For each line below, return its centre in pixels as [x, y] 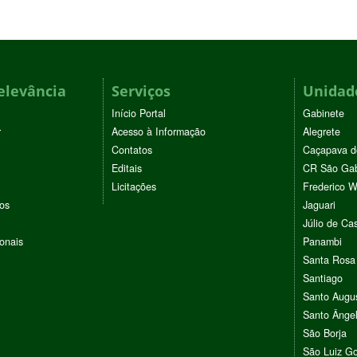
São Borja [325, 333]
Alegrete [322, 132]
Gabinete [324, 114]
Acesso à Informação [159, 132]
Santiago [323, 279]
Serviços [141, 91]
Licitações [134, 187]
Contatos [132, 150]
